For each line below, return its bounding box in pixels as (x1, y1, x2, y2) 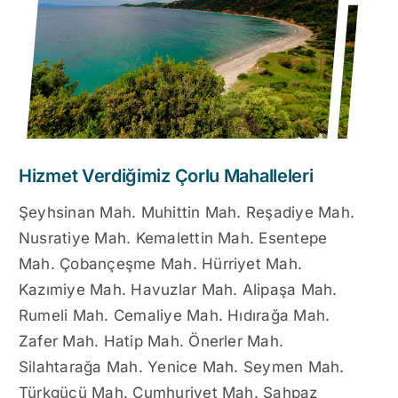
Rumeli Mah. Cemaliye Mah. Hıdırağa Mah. (19, 306, 330, 324)
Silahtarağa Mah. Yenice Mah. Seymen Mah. (19, 357, 345, 376)
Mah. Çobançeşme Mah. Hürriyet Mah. (19, 254, 303, 273)
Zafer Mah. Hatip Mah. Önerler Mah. (19, 331, 284, 350)
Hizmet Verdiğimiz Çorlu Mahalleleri (19, 164, 314, 187)
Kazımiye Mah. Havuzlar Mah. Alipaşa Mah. (19, 280, 338, 298)
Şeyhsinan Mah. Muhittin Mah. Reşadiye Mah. (19, 203, 355, 221)
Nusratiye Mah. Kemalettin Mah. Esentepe (19, 228, 328, 247)
